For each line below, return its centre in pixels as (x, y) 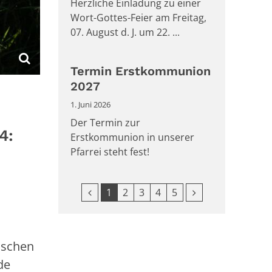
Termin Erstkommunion (141, 71)
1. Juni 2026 (90, 105)
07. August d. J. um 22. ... (125, 32)
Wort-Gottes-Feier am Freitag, (138, 18)
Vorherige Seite (122, 192)
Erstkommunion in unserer (132, 138)
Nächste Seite (223, 192)
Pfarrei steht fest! (110, 152)
